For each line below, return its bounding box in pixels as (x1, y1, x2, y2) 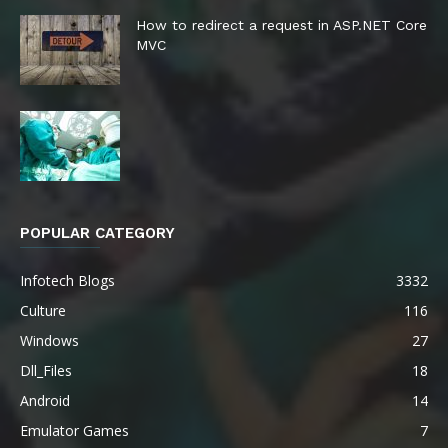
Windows (20, 331, 79, 350)
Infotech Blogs (20, 271, 115, 290)
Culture (20, 301, 66, 320)
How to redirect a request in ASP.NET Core (136, 17, 427, 33)
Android (20, 391, 70, 410)
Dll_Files (20, 361, 72, 380)
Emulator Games (20, 421, 129, 440)
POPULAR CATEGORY (20, 224, 175, 242)
